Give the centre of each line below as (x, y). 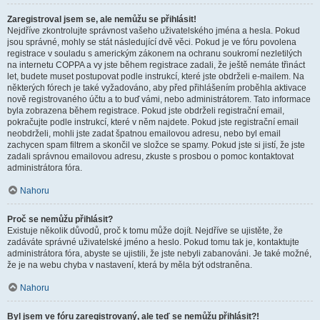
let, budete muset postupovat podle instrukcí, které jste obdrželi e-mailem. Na (156, 76)
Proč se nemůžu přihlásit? (60, 219)
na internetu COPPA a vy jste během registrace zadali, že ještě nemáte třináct (156, 65)
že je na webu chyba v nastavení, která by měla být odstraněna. (130, 265)
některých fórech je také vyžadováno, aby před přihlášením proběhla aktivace (157, 88)
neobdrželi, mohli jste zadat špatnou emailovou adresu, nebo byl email (144, 134)
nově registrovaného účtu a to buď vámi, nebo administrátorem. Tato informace (159, 99)
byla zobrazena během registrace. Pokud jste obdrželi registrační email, (146, 111)
